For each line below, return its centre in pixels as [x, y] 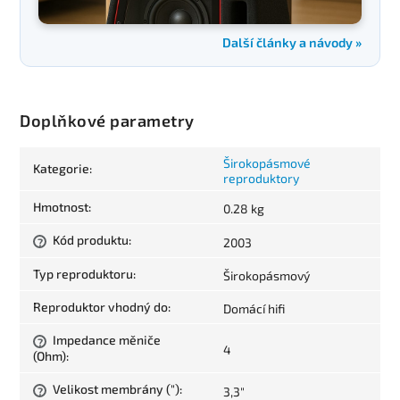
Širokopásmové [267, 162]
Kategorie [61, 168]
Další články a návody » [292, 42]
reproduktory [261, 178]
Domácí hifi [254, 308]
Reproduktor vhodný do [100, 306]
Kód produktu [89, 239]
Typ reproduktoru [83, 273]
